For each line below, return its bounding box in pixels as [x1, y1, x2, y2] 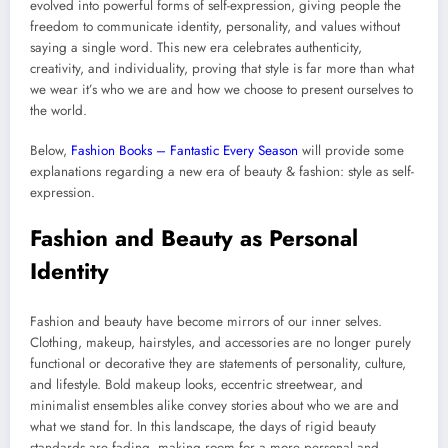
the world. [30, 100, 87, 120]
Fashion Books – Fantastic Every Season [71, 141, 298, 161]
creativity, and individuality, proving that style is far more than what [30, 58, 414, 78]
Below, [30, 141, 71, 161]
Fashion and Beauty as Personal [30, 222, 358, 255]
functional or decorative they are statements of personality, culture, [30, 353, 406, 373]
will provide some [298, 141, 404, 161]
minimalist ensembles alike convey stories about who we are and [30, 395, 399, 415]
